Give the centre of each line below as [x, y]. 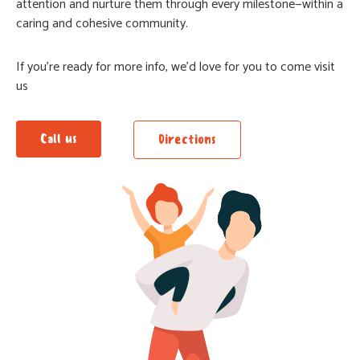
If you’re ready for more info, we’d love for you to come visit [176, 67]
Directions [187, 140]
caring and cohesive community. [102, 24]
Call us [59, 139]
